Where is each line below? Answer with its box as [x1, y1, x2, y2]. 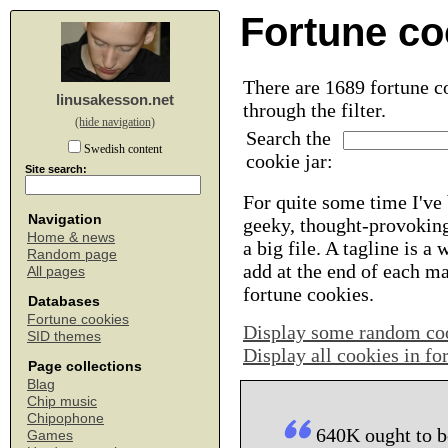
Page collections [28, 358, 142, 374]
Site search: [25, 163, 87, 175]
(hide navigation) [75, 115, 155, 129]
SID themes [27, 328, 101, 344]
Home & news [27, 229, 115, 245]
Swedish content [81, 142, 162, 156]
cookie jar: [246, 150, 338, 172]
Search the [246, 127, 331, 149]
